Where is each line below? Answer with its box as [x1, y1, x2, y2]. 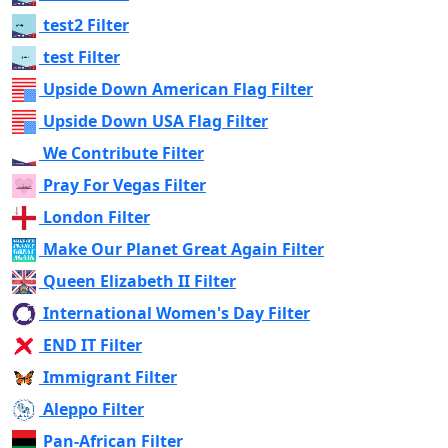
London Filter [43, 205, 150, 228]
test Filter [43, 45, 120, 68]
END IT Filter [43, 333, 142, 356]
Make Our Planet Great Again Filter [43, 237, 324, 260]
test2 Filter [43, 13, 129, 36]
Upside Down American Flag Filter [43, 77, 313, 100]
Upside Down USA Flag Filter [43, 109, 268, 132]
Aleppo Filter [43, 397, 144, 420]
